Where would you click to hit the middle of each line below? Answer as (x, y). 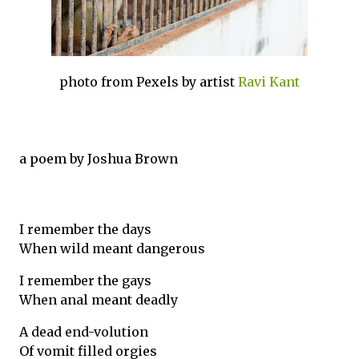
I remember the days (85, 229)
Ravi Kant (269, 82)
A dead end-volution (84, 332)
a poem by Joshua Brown (99, 159)
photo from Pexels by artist (149, 82)
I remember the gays (85, 280)
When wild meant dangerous (112, 248)
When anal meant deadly (99, 300)
